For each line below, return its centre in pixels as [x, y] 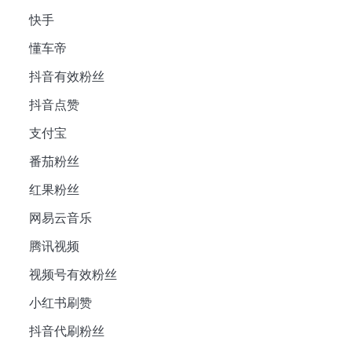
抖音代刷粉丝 [66, 332]
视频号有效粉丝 [73, 275]
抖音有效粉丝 [66, 77]
